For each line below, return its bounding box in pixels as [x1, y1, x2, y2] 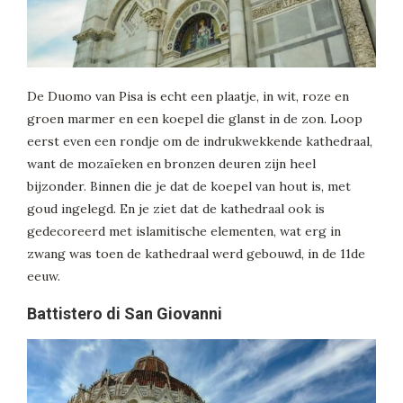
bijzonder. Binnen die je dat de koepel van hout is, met [27, 178, 351, 195]
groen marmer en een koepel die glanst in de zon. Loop [27, 111, 363, 128]
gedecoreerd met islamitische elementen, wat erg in [27, 223, 341, 240]
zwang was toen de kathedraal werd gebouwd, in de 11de [27, 246, 365, 263]
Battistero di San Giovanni [27, 304, 222, 324]
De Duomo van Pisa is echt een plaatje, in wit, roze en [27, 88, 349, 105]
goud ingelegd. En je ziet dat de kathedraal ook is [27, 201, 325, 218]
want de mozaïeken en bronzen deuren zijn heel [27, 156, 316, 173]
